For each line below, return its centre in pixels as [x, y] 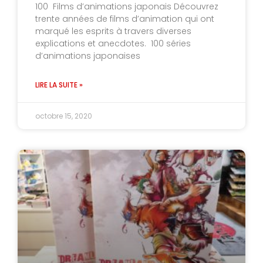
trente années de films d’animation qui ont [125, 18]
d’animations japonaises [89, 55]
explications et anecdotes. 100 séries [113, 43]
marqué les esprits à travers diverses [113, 31]
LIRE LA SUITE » [59, 85]
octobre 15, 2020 [64, 116]
